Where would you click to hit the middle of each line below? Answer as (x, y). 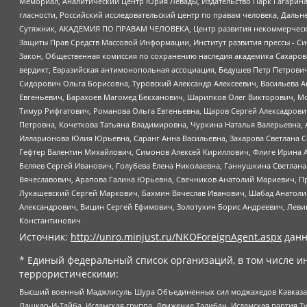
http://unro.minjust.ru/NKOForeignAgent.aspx (176, 237)
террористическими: (69, 274)
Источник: (45, 237)
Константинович (50, 221)
